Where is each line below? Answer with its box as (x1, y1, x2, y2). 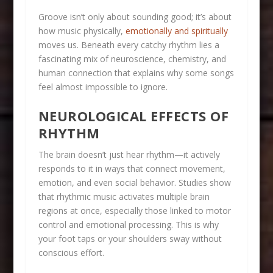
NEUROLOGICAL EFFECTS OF (38, 107, 229, 126)
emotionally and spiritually (125, 24, 228, 37)
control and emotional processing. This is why (38, 219, 219, 231)
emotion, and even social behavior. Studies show (38, 177, 231, 189)
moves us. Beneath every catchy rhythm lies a (38, 38, 219, 51)
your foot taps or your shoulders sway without (38, 233, 222, 245)
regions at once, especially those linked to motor (38, 205, 231, 217)
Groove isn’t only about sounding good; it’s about (38, 10, 232, 23)
